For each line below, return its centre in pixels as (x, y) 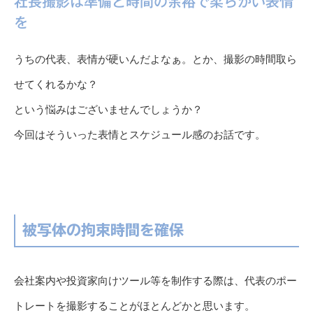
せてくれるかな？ (56, 85)
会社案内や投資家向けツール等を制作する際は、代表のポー (155, 281)
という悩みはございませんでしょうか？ (108, 110)
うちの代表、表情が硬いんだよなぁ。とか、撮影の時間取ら (155, 59)
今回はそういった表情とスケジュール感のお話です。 (140, 135)
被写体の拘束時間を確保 (103, 231)
